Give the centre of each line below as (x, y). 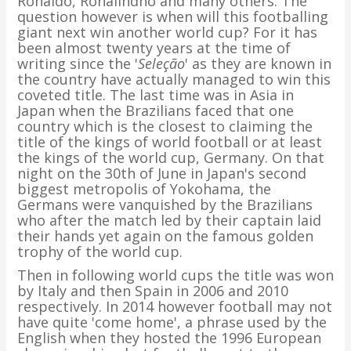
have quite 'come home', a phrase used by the (172, 322)
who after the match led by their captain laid (169, 220)
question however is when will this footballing (172, 16)
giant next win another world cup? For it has (167, 32)
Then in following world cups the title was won (175, 275)
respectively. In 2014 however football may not (174, 306)
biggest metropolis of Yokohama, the (144, 189)
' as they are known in (258, 63)
